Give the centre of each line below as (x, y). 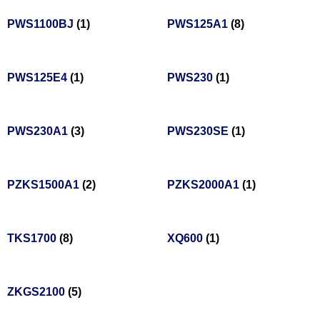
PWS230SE (199, 131)
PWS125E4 (39, 78)
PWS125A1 (199, 24)
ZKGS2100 (37, 292)
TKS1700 (33, 239)
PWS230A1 (39, 131)
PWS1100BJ (42, 24)
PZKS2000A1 (205, 185)
